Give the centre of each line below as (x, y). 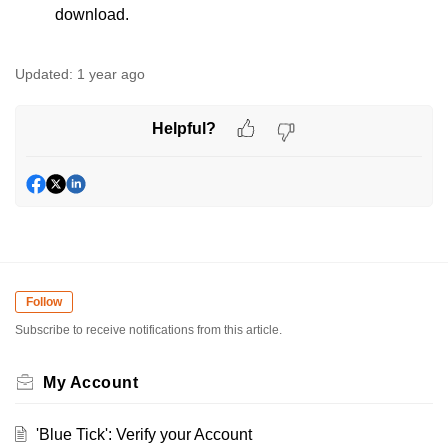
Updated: (44, 74)
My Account (90, 383)
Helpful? (184, 128)
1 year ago (111, 74)
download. (92, 14)
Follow (44, 302)
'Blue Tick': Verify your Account (143, 435)
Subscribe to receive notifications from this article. (148, 330)
